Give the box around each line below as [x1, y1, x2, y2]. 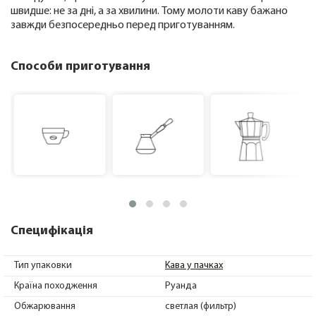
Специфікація [11, 224, 93, 238]
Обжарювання [14, 301, 75, 312]
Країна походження [14, 281, 97, 292]
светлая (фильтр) [165, 301, 236, 312]
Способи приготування [11, 60, 150, 74]
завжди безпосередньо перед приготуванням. [11, 20, 235, 32]
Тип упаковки [14, 260, 72, 272]
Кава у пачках [165, 260, 223, 272]
